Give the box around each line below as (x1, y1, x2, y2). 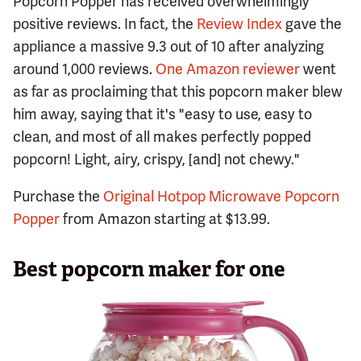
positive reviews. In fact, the (13, 15, 197, 34)
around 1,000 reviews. (13, 60, 156, 79)
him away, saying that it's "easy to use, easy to (13, 105, 312, 124)
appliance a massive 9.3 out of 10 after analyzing (13, 37, 324, 56)
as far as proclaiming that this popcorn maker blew (13, 82, 342, 102)
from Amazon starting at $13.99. (60, 210, 270, 229)
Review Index (197, 15, 282, 34)
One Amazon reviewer (156, 60, 300, 79)
